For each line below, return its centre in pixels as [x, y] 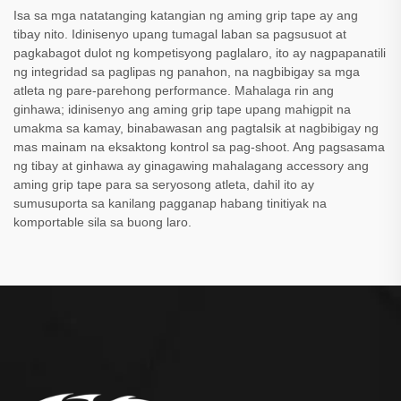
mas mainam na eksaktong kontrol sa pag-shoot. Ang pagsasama [199, 147]
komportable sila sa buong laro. [102, 222]
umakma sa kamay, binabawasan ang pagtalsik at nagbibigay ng [196, 128]
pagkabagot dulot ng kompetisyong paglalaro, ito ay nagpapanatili [200, 53]
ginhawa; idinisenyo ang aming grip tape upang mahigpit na [182, 110]
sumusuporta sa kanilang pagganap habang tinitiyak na [170, 204]
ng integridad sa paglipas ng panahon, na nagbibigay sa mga [187, 72]
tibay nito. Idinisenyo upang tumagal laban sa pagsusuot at [180, 34]
